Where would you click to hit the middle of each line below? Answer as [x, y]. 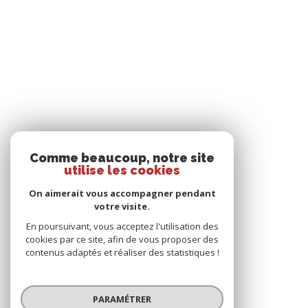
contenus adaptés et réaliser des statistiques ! [122, 252]
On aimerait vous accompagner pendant [122, 193]
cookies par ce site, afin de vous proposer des [122, 239]
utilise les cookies [122, 170]
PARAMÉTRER [122, 299]
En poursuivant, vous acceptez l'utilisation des [122, 226]
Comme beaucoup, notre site [122, 158]
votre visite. [122, 206]
